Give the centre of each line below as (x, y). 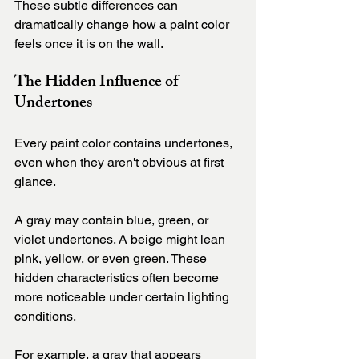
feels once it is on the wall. (89, 44)
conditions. (45, 317)
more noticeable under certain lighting (123, 297)
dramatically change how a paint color (123, 25)
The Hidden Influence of (98, 83)
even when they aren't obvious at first (121, 163)
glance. (35, 182)
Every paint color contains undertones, (125, 143)
